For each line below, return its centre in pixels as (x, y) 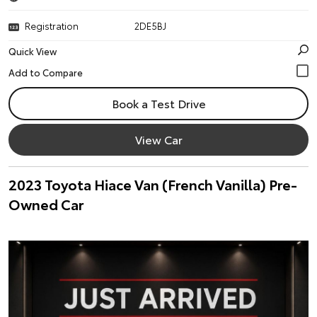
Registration (52, 25)
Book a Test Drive (158, 103)
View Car (158, 139)
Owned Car (46, 204)
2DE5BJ (151, 25)
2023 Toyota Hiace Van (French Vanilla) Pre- (153, 184)
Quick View (33, 51)
